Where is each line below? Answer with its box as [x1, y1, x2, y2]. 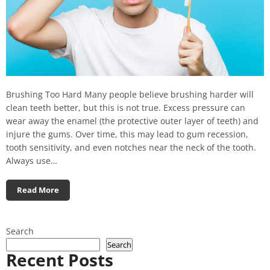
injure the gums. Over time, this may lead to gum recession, [6, 128, 248, 140]
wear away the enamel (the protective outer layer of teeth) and [6, 115, 259, 127]
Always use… [6, 155, 57, 167]
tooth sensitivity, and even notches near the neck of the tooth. [6, 142, 256, 154]
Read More [17, 184, 59, 196]
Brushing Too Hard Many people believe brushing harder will [6, 89, 254, 101]
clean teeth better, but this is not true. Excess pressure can [6, 102, 245, 114]
